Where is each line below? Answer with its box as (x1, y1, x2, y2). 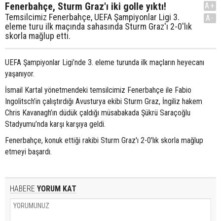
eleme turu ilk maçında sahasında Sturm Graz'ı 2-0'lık (5, 21, 192, 32)
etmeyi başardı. (5, 147, 52, 157)
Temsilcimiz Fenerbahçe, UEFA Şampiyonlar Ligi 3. (5, 12, 180, 23)
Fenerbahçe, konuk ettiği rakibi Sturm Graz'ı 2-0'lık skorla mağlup (5, 136, 203, 146)
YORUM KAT (35, 184, 76, 194)
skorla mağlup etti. (5, 31, 71, 41)
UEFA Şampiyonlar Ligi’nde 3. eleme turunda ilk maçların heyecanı (5, 58, 204, 68)
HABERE (10, 184, 35, 194)
